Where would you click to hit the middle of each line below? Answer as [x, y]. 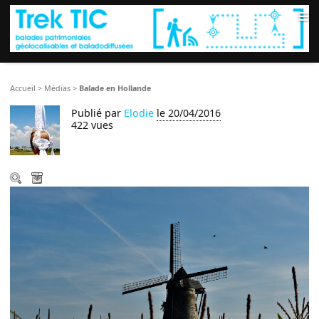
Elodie [139, 113]
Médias [58, 89]
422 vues [93, 125]
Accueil [23, 89]
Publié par [98, 113]
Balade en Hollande [115, 89]
